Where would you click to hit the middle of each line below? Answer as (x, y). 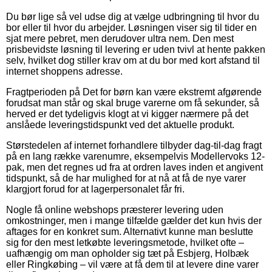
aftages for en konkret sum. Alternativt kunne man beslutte (130, 231)
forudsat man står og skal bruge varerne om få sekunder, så (133, 103)
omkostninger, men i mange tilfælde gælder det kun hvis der (134, 220)
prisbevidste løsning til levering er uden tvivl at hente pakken (136, 49)
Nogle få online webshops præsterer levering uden (115, 209)
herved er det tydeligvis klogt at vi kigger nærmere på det (127, 114)
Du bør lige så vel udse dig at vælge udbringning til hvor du (133, 16)
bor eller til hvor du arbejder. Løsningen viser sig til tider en (131, 27)
